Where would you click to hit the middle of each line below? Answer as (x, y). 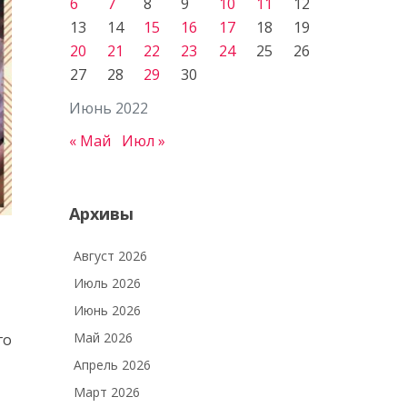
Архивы (101, 213)
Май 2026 (103, 338)
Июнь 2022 (109, 108)
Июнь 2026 (107, 310)
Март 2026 (107, 392)
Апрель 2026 (112, 365)
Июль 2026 (107, 283)
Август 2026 (110, 256)
